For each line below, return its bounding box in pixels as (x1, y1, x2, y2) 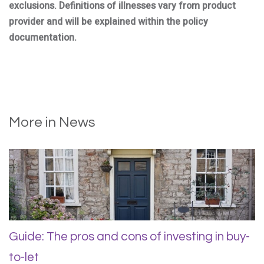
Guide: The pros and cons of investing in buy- (9, 230, 250, 243)
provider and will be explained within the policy (9, 15, 208, 29)
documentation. (9, 31, 77, 45)
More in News (9, 115, 95, 130)
